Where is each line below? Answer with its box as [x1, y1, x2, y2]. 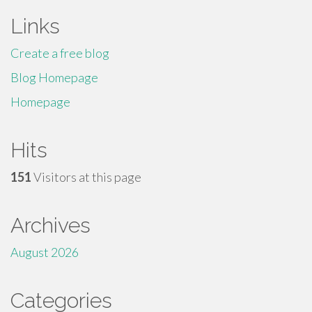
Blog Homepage [10, 70, 98, 85]
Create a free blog [10, 45, 109, 61]
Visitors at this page [31, 169, 141, 185]
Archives [10, 213, 91, 237]
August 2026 [10, 244, 79, 260]
